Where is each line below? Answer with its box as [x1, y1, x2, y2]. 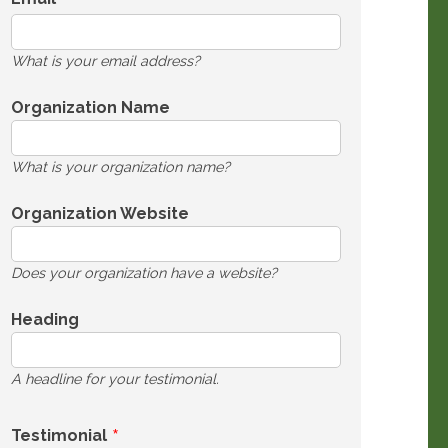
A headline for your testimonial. [11, 370, 219, 387]
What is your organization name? [11, 158, 230, 175]
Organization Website [11, 204, 189, 223]
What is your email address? [11, 52, 200, 69]
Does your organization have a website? [11, 264, 277, 281]
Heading [11, 310, 79, 329]
